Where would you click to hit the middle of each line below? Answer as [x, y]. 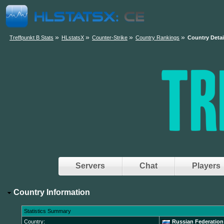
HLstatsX [73, 37]
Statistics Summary [48, 211]
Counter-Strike [110, 37]
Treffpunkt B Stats [31, 37]
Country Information [51, 192]
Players [206, 165]
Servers [90, 165]
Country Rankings [157, 37]
